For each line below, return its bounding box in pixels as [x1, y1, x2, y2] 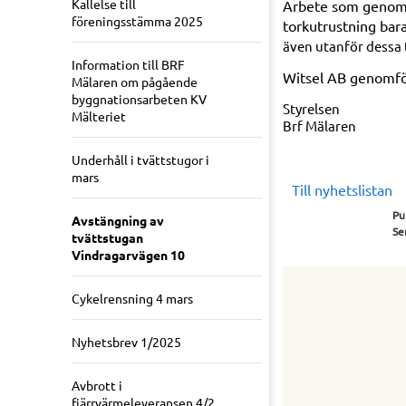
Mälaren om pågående [72, 73, 198, 91]
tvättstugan [72, 229, 143, 246]
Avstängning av [72, 212, 164, 229]
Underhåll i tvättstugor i [72, 151, 209, 169]
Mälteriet [72, 108, 126, 125]
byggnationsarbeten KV [72, 91, 207, 108]
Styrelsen [283, 99, 340, 117]
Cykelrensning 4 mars [72, 290, 193, 307]
